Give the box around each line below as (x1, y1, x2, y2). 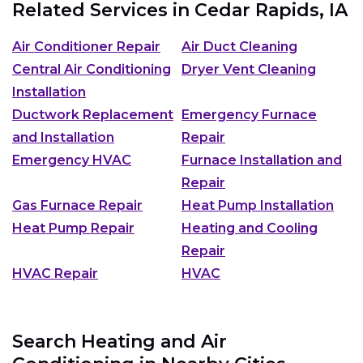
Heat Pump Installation (181, 197, 334, 213)
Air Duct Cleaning (181, 38, 297, 54)
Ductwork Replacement (12, 106, 173, 122)
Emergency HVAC (12, 152, 131, 168)
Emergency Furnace (181, 106, 317, 122)
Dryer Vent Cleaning (181, 61, 316, 77)
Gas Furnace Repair (12, 197, 143, 213)
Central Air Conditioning (12, 61, 171, 77)
